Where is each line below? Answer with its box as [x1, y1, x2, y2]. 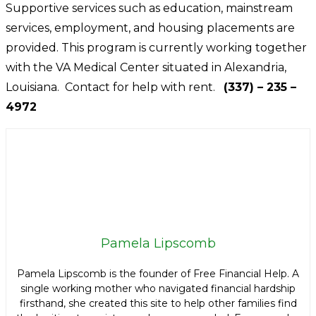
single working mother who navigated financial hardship [20, 282, 296, 296]
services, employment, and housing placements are [6, 21, 295, 35]
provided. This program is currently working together [6, 41, 307, 55]
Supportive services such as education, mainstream [6, 1, 293, 16]
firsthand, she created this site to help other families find [19, 297, 297, 310]
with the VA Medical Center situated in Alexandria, [6, 61, 286, 75]
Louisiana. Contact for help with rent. [6, 80, 224, 95]
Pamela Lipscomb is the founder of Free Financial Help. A [17, 267, 299, 281]
